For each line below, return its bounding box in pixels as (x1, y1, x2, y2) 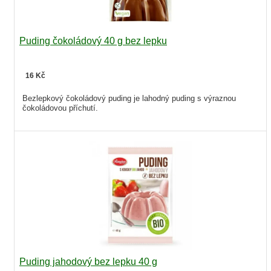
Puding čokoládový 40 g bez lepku (19, 35, 167, 46)
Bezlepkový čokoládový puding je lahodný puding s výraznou (22, 93, 236, 103)
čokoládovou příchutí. (22, 103, 98, 113)
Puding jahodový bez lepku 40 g (19, 256, 157, 267)
